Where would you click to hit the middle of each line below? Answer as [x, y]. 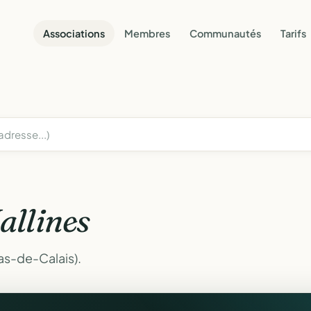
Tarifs [293, 33]
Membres [147, 33]
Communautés [225, 33]
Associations [74, 33]
